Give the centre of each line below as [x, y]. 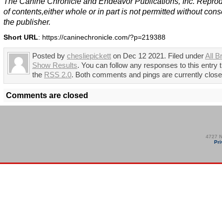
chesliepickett [89, 56]
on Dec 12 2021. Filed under [158, 56]
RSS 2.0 [58, 75]
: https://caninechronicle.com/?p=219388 [102, 38]
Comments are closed [47, 95]
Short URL [21, 38]
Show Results [55, 66]
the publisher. [27, 22]
